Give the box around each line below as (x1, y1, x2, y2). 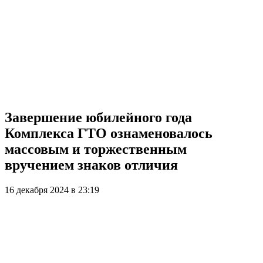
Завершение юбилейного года (5, 109, 192, 125)
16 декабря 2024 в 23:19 (5, 184, 99, 195)
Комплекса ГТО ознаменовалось (5, 125, 213, 141)
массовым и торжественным (5, 141, 187, 157)
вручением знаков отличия (5, 157, 178, 173)
